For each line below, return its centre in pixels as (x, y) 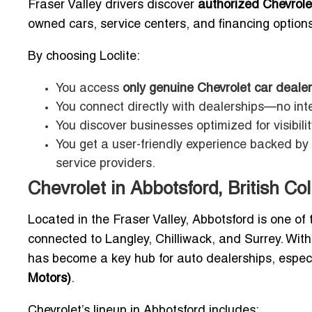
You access (89, 89)
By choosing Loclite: (84, 57)
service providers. (106, 164)
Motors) (49, 279)
